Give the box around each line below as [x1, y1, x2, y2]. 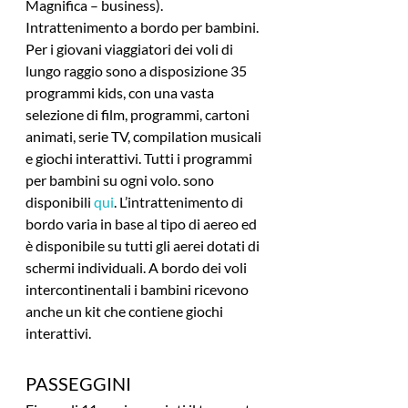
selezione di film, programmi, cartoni [25, 106, 252, 124]
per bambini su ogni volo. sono [25, 171, 217, 189]
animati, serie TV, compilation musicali [25, 127, 264, 146]
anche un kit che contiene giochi [25, 302, 226, 321]
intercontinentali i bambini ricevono [25, 280, 251, 299]
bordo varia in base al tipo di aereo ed [25, 215, 260, 233]
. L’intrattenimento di [114, 193, 246, 211]
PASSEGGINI [25, 372, 131, 395]
